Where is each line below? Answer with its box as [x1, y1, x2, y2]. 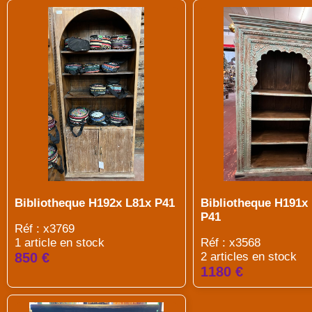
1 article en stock [15, 236, 104, 249]
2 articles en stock [200, 250, 297, 263]
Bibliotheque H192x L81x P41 [15, 196, 175, 210]
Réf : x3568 [200, 236, 260, 249]
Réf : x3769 [15, 222, 75, 235]
